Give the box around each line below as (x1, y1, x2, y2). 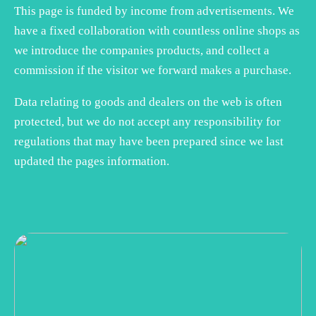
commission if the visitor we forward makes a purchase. (14, 63, 291, 77)
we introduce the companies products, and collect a (14, 43, 269, 57)
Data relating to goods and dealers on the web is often (14, 95, 282, 109)
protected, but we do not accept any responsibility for (14, 114, 281, 128)
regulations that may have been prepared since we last (14, 134, 284, 148)
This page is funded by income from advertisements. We (14, 4, 294, 18)
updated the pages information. (14, 154, 169, 168)
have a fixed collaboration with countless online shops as (14, 23, 300, 37)
